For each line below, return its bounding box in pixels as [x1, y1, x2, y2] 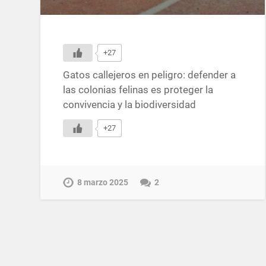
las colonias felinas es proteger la [63, 84, 214, 96]
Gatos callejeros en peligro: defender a [63, 69, 236, 81]
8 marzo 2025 [77, 177, 129, 188]
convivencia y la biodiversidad [63, 99, 197, 111]
